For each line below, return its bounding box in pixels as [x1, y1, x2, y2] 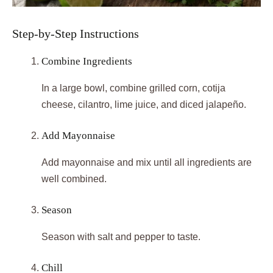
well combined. [41, 174, 107, 185]
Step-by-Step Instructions [12, 27, 139, 41]
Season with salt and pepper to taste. [41, 232, 200, 243]
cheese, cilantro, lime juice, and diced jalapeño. [41, 99, 246, 110]
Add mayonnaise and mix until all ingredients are [41, 157, 252, 168]
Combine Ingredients [41, 55, 132, 68]
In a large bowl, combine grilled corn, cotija [41, 83, 225, 94]
